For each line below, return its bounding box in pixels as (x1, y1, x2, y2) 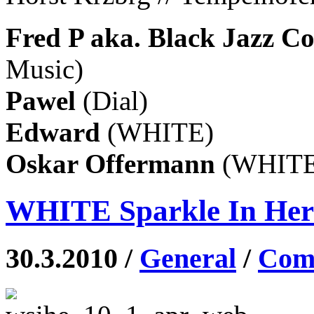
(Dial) (76, 86, 148, 116)
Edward (6, 117, 100, 148)
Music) (6, 54, 83, 85)
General (139, 242, 236, 274)
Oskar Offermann (6, 149, 222, 179)
